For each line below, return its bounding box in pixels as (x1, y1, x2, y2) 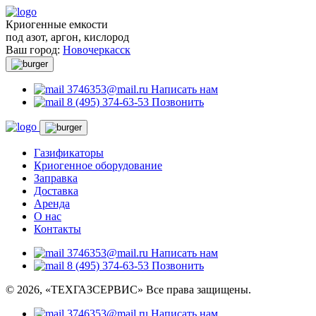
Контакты (34, 223, 81, 235)
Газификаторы (34, 147, 104, 159)
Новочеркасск (63, 44, 130, 56)
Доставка (34, 185, 78, 197)
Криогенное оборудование (34, 159, 162, 171)
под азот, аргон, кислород (6, 31, 129, 43)
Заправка (34, 172, 78, 184)
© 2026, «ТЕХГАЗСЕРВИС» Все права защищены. (6, 284, 251, 296)
